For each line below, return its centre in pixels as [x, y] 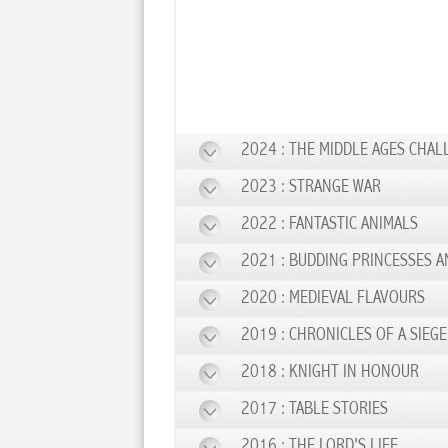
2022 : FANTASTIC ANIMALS [329, 224]
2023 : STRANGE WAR [310, 187]
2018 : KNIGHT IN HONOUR [329, 372]
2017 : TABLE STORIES [314, 409]
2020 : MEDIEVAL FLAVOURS [332, 298]
